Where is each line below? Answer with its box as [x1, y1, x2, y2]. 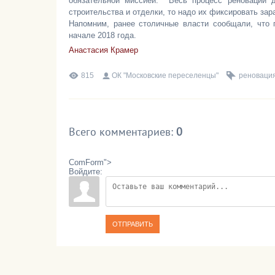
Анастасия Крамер [69, 45, 138, 55]
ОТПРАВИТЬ [112, 220, 153, 228]
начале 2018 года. [69, 31, 136, 40]
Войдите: [69, 167, 103, 176]
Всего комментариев [69, 125, 171, 139]
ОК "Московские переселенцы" [112, 71, 219, 80]
